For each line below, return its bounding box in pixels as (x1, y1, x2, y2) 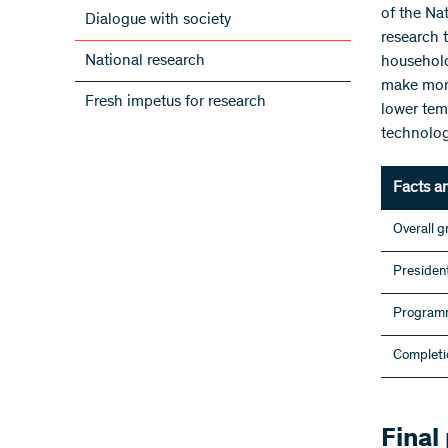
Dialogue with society (85, 12, 231, 28)
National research (85, 53, 205, 69)
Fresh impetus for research (85, 94, 266, 110)
